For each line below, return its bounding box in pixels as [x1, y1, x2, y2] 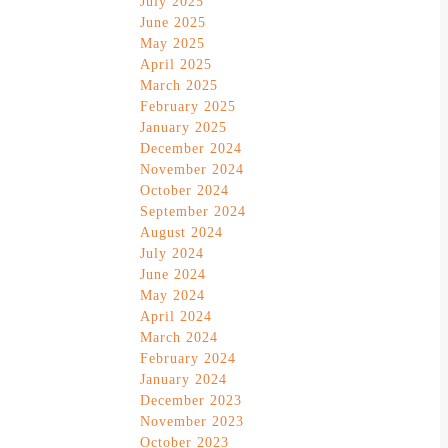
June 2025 [140, 15, 206, 31]
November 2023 [140, 414, 244, 430]
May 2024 [140, 288, 205, 304]
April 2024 [140, 309, 212, 325]
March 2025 [140, 78, 218, 94]
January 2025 [140, 120, 227, 136]
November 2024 [140, 162, 244, 178]
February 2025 [140, 99, 236, 115]
